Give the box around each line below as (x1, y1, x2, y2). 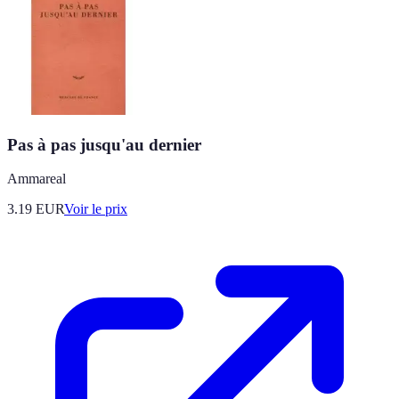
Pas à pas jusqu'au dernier (7, 134, 201, 154)
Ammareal (7, 171, 66, 187)
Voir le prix (64, 201, 127, 217)
